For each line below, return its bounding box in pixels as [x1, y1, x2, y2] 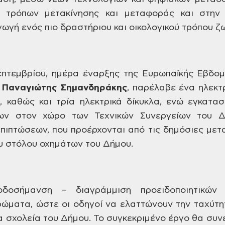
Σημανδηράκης [57, 83, 128, 92]
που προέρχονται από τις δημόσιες [49, 126, 203, 135]
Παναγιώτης [2, 83, 57, 92]
